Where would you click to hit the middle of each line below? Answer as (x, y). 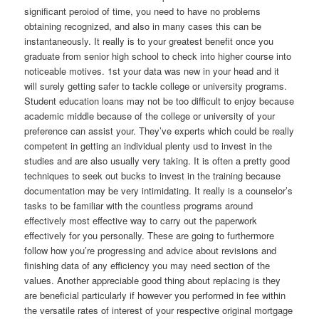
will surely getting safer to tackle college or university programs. (156, 85)
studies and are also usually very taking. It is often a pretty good (157, 160)
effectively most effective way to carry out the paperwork (141, 220)
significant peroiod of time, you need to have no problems (143, 11)
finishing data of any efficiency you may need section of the (147, 265)
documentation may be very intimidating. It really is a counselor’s (159, 190)
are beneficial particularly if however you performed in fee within (155, 295)
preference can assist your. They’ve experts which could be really (159, 130)
